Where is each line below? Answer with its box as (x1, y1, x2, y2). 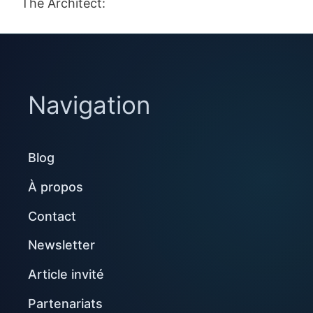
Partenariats (28, 296, 103, 311)
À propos (28, 179, 83, 194)
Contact (28, 208, 76, 224)
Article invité (28, 267, 104, 282)
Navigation (28, 89, 150, 119)
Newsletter (28, 238, 95, 253)
